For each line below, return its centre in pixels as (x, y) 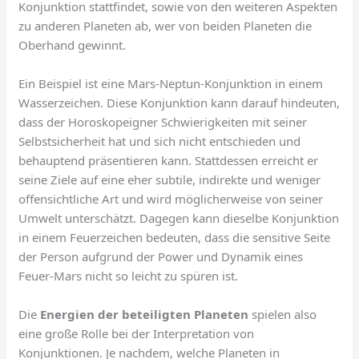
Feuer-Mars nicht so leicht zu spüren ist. (129, 276)
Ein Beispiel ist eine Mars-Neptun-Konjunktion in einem (171, 84)
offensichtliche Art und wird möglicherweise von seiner (171, 199)
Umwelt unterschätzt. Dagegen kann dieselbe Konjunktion (179, 218)
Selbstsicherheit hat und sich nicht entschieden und (160, 141)
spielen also (283, 315)
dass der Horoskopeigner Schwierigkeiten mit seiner (163, 122)
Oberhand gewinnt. (73, 45)
